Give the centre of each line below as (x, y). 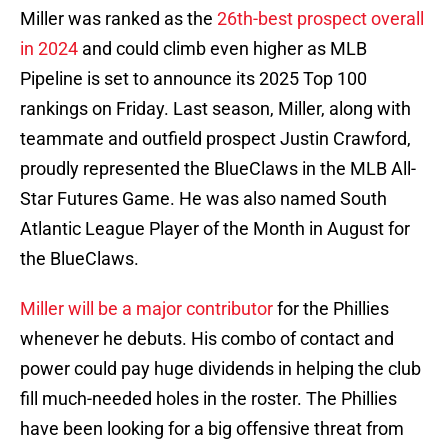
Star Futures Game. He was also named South (203, 199)
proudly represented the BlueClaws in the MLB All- (218, 169)
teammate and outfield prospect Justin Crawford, (215, 139)
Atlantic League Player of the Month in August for (215, 229)
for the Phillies (331, 309)
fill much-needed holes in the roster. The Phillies (208, 399)
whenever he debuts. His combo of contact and (207, 339)
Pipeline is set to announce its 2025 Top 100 (193, 79)
